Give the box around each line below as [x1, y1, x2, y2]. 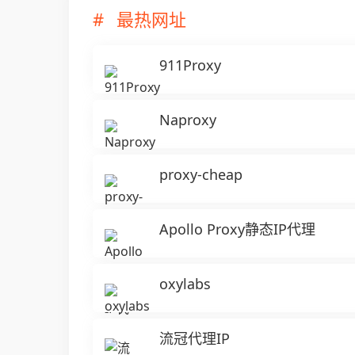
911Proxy [159, 55, 221, 74]
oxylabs [159, 274, 211, 293]
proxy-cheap [159, 165, 242, 184]
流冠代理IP [159, 329, 230, 348]
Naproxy [159, 110, 216, 129]
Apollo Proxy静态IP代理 [159, 219, 315, 239]
